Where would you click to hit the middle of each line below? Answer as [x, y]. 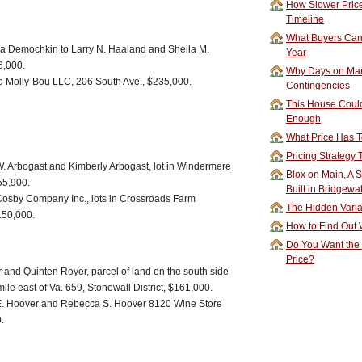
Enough [303, 119]
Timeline [305, 19]
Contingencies [318, 86]
